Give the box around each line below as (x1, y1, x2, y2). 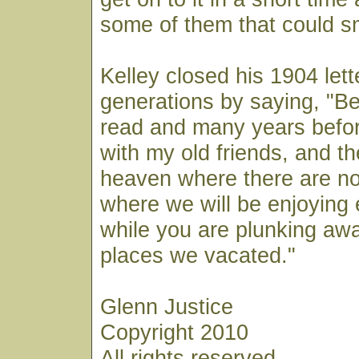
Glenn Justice (100, 294, 233, 319)
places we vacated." (100, 243, 296, 268)
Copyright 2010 (100, 320, 248, 345)
